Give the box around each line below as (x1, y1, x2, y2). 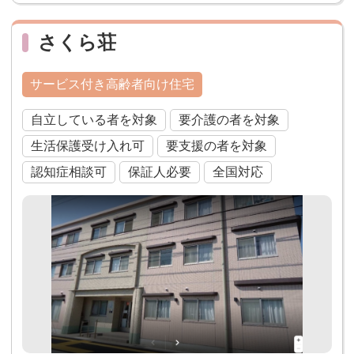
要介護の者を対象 (178, 113, 280, 127)
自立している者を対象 (30, 113, 157, 127)
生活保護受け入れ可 (30, 139, 145, 153)
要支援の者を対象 (165, 139, 267, 153)
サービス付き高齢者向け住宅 (29, 77, 194, 92)
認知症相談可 (30, 165, 107, 179)
